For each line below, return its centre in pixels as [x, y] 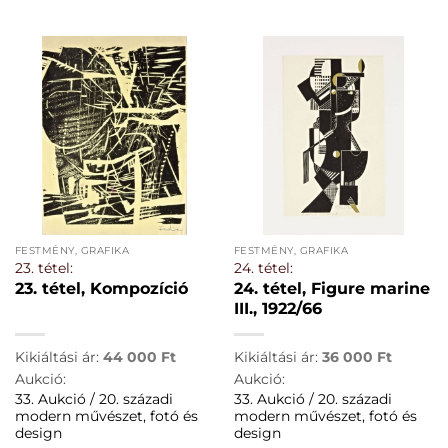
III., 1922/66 [277, 309]
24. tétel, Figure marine [331, 289]
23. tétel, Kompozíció [101, 289]
